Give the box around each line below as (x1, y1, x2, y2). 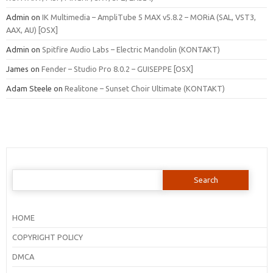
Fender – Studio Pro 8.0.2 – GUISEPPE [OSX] (41, 64, 193, 73)
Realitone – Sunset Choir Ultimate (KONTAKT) (65, 83, 225, 93)
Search (11, 168, 36, 177)
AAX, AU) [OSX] (6, 25, 58, 34)
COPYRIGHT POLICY (12, 232, 83, 241)
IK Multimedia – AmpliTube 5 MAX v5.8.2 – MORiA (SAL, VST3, (42, 12, 256, 21)
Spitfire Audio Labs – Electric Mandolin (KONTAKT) (42, 44, 220, 54)
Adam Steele (6, 83, 52, 93)
